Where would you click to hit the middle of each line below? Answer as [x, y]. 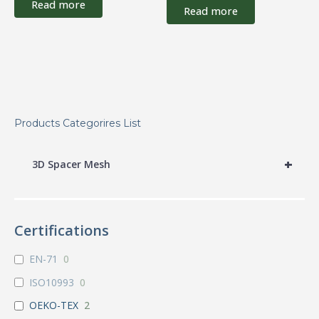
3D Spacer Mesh [71, 164]
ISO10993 [52, 282]
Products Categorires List [78, 124]
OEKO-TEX [54, 305]
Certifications [62, 231]
